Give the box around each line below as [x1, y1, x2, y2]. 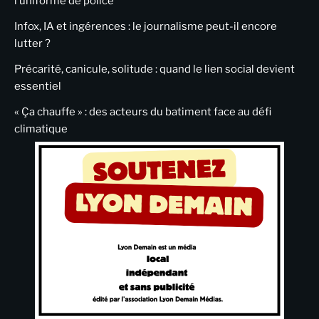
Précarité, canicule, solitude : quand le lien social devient [14, 63, 295, 76]
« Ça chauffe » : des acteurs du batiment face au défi [14, 105, 271, 119]
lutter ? [14, 37, 51, 51]
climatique [14, 122, 68, 136]
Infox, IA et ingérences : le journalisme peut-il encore [14, 20, 277, 33]
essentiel [14, 80, 61, 93]
